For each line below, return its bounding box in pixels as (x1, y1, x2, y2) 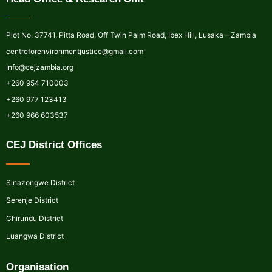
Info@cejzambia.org (6, 62, 73, 72)
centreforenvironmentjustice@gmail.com (6, 46, 143, 56)
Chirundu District (6, 213, 63, 223)
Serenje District (6, 195, 58, 205)
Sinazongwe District (6, 177, 75, 187)
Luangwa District (6, 231, 64, 241)
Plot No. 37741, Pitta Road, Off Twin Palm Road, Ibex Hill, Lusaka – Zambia (6, 30, 256, 40)
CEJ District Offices (6, 139, 102, 151)
